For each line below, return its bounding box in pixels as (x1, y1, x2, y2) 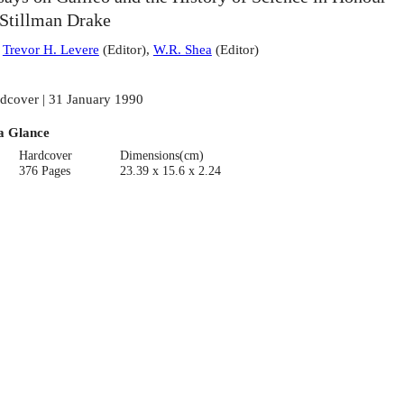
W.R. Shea (152, 41, 212, 58)
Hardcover (19, 148, 73, 162)
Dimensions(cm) (119, 148, 204, 162)
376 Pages (19, 163, 71, 178)
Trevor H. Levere (2, 41, 99, 58)
